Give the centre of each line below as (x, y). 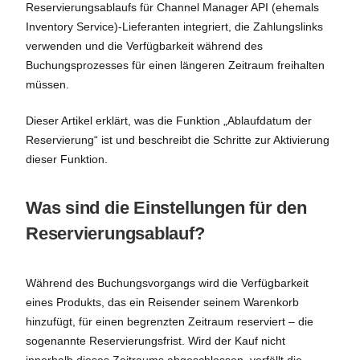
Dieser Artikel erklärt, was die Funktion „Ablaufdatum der (169, 121)
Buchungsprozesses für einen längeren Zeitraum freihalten (175, 65)
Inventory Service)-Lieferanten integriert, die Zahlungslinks (174, 27)
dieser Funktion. (67, 159)
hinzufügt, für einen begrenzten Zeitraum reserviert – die (170, 321)
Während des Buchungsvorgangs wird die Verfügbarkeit (167, 283)
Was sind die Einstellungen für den (166, 208)
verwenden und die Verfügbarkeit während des (144, 46)
